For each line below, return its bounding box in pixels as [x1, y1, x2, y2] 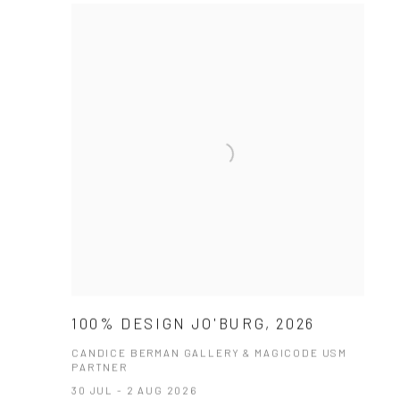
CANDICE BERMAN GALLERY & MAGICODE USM [71, 346, 348, 360]
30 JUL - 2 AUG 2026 [71, 384, 197, 397]
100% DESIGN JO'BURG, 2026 [71, 314, 315, 333]
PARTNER [71, 361, 128, 374]
